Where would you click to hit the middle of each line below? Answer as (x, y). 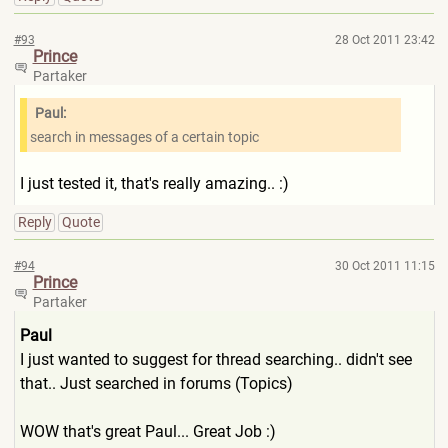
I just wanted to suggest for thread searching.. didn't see (215, 359)
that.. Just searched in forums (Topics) (156, 383)
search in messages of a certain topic (144, 137)
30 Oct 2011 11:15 (384, 266)
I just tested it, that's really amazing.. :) (154, 183)
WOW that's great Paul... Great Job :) (147, 431)
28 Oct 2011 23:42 (384, 40)
